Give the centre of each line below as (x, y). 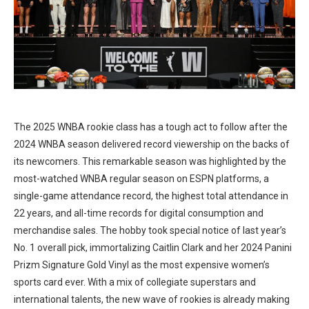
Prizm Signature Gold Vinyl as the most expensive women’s (142, 265)
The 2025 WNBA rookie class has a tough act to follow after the (151, 127)
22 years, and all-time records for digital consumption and (139, 213)
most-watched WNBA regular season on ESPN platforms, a (141, 179)
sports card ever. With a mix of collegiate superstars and (135, 282)
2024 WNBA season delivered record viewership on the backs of (152, 144)
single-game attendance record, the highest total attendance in (151, 196)
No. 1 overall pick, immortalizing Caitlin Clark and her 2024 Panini (153, 248)
